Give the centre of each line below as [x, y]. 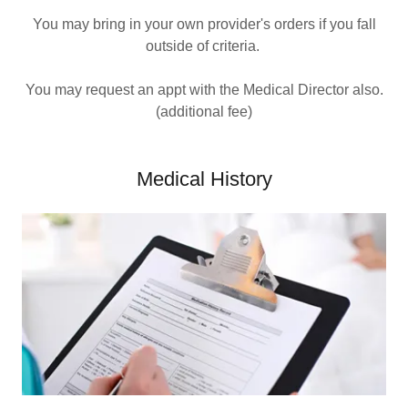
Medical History [204, 179]
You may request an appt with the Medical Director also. [204, 90]
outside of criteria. [204, 46]
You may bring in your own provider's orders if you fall [204, 24]
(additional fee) [204, 112]
